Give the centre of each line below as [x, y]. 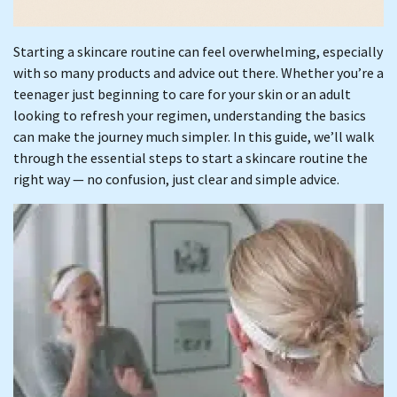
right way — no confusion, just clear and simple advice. [176, 179]
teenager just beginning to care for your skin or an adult [182, 94]
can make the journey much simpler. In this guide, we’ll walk [194, 136]
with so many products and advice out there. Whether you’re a [198, 73]
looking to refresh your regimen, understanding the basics [190, 115]
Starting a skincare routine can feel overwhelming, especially [198, 51]
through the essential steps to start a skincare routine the [191, 158]
